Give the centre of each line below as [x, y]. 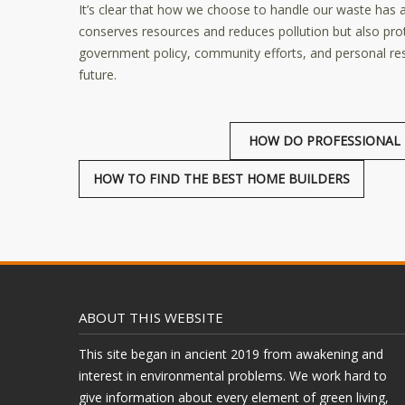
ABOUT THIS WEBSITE [151, 317]
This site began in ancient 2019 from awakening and [231, 354]
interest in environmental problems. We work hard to [233, 376]
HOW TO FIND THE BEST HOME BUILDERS [221, 179]
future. [98, 75]
